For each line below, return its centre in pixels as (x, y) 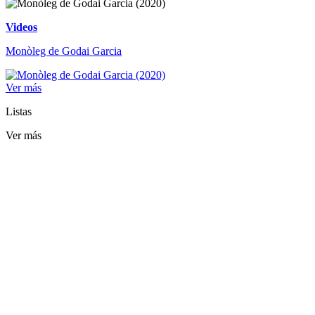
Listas (19, 111)
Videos (21, 27)
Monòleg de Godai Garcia (64, 51)
